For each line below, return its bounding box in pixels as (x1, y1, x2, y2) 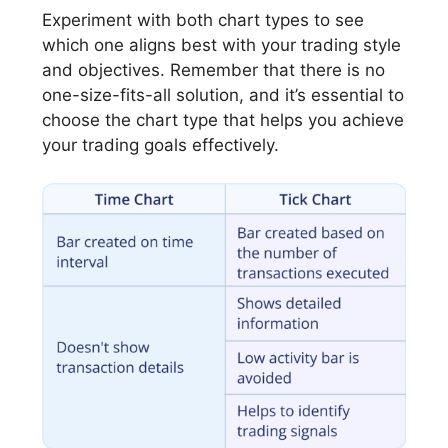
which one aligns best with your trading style (42, 34, 401, 55)
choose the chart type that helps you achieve (42, 109, 404, 130)
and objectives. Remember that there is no (42, 59, 385, 80)
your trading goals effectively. (42, 134, 279, 155)
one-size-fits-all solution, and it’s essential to (42, 84, 404, 105)
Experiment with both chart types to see (42, 9, 364, 30)
